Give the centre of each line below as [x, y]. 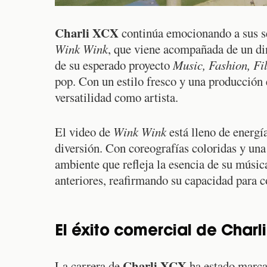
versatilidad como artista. [117, 97]
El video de [84, 132]
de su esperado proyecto [114, 65]
